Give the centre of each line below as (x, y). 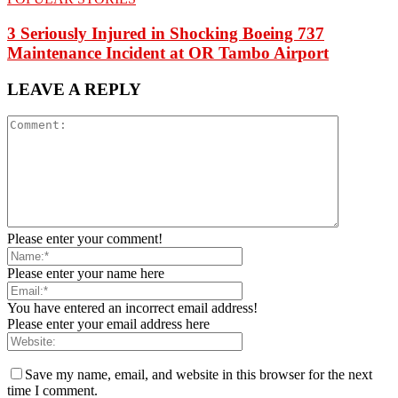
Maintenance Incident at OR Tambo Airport (168, 52)
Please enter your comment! (85, 239)
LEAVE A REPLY (74, 89)
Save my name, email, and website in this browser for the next (199, 375)
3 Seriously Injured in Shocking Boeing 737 (166, 33)
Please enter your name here (86, 274)
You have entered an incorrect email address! (132, 308)
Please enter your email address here (108, 324)
